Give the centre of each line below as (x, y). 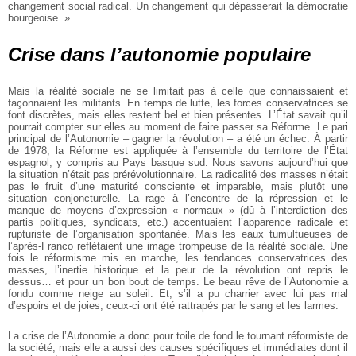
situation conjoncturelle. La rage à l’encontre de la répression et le (178, 199)
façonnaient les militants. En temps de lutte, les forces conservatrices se (178, 103)
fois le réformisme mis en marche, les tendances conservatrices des (178, 258)
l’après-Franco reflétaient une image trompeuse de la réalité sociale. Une (178, 246)
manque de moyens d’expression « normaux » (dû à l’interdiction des (178, 211)
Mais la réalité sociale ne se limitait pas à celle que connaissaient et (178, 91)
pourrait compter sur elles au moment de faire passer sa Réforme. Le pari (178, 127)
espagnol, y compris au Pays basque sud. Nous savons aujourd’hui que (178, 163)
